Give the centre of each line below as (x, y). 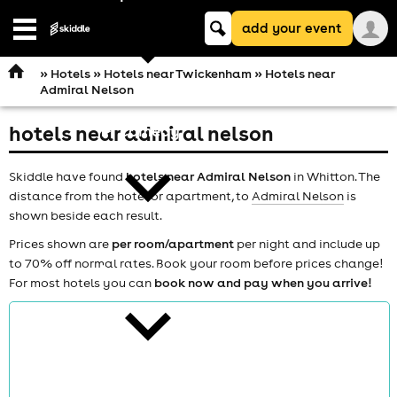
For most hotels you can (82, 282)
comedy (149, 131)
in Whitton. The (335, 176)
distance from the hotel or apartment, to (130, 195)
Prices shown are (60, 243)
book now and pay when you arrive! (263, 282)
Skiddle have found (67, 176)
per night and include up (307, 243)
